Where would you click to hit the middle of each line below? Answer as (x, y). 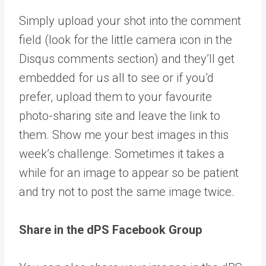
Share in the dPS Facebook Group (110, 230)
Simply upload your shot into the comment (130, 21)
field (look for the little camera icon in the (126, 40)
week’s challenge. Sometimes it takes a (122, 154)
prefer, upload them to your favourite (115, 97)
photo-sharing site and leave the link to (120, 116)
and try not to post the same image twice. (127, 192)
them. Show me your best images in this (124, 135)
